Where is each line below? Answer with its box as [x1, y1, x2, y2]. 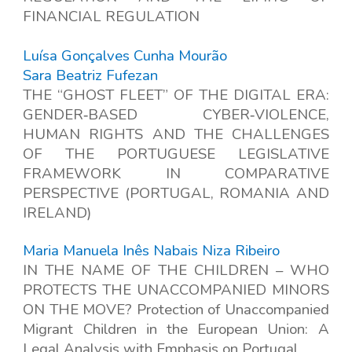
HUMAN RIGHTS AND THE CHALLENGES [23, 124, 329, 145]
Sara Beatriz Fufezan [23, 65, 159, 86]
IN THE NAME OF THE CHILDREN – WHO [23, 260, 329, 281]
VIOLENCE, [254, 104, 329, 126]
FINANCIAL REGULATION [23, 6, 200, 27]
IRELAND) [23, 203, 92, 224]
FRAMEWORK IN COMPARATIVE [23, 163, 329, 185]
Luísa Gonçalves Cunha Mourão [23, 46, 228, 67]
